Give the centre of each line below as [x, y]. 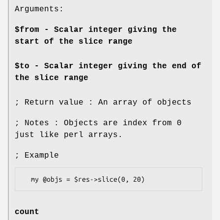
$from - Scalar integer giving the [96, 30]
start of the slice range [74, 41]
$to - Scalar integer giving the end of [108, 66]
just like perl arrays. [69, 135]
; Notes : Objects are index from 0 [98, 123]
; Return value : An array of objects [103, 102]
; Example [37, 155]
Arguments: [39, 9]
